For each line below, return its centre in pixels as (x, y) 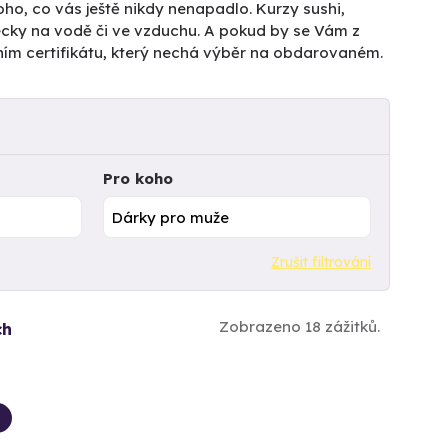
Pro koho (137, 178)
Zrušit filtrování (321, 261)
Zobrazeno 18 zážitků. (299, 326)
